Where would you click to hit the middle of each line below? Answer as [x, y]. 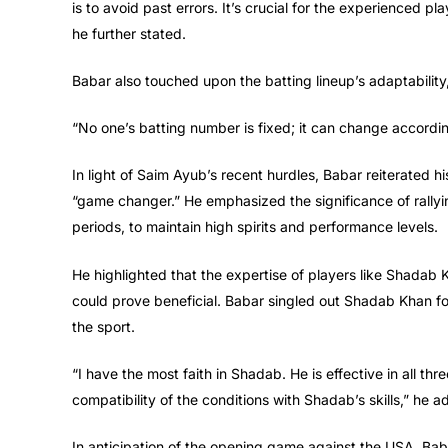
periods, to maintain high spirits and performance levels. [255, 227]
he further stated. [129, 34]
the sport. [103, 327]
